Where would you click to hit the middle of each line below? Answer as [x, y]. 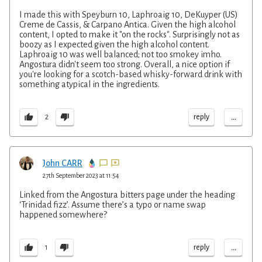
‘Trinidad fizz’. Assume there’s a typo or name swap [113, 204]
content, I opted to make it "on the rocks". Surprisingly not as [130, 34]
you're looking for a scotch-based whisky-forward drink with [131, 74]
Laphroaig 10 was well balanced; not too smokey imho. [120, 54]
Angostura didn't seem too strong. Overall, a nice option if [125, 64]
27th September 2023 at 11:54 [81, 175]
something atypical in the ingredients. [89, 84]
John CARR [63, 163]
